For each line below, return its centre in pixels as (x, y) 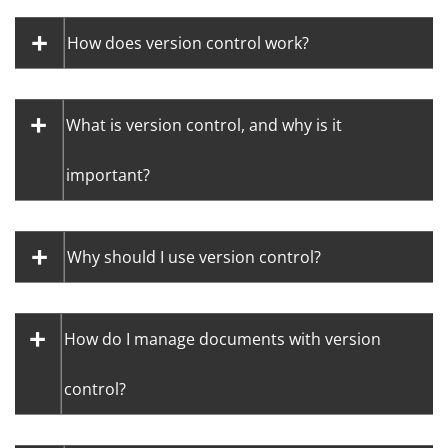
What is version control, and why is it (203, 125)
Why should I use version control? (194, 257)
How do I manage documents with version (222, 339)
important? (107, 175)
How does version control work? (188, 43)
